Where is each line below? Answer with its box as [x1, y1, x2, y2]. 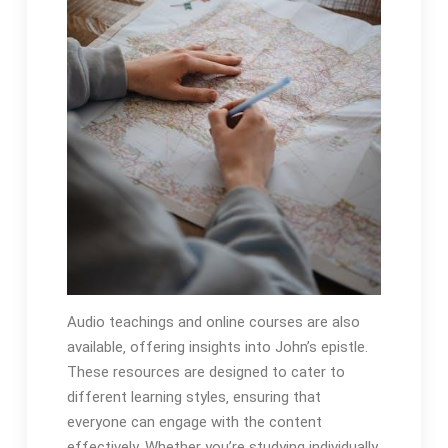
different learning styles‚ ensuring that [66, 388, 321, 407]
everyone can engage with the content [66, 413, 322, 432]
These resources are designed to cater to [66, 363, 345, 382]
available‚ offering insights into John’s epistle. [66, 338, 368, 357]
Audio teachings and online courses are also [66, 313, 360, 332]
